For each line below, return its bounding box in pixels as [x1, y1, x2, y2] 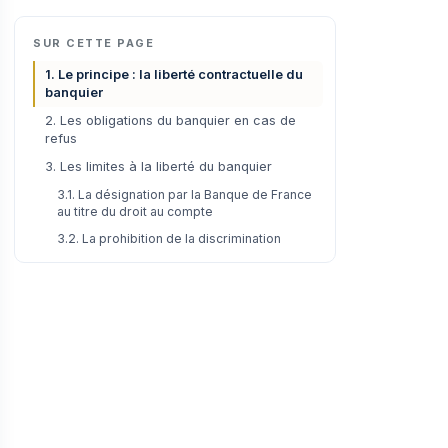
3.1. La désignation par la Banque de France [57, 186, 312, 202]
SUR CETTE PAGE [33, 35, 155, 50]
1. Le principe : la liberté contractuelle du [45, 66, 303, 82]
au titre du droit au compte [57, 203, 213, 219]
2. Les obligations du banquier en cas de [45, 112, 296, 128]
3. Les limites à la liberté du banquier [45, 158, 272, 174]
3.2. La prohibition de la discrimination [57, 230, 281, 246]
